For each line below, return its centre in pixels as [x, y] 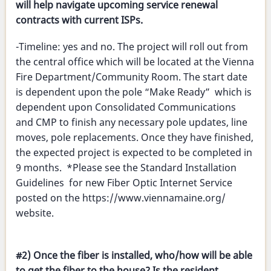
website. [35, 213]
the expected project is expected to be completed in [134, 153]
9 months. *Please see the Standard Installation [126, 168]
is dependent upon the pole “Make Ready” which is [134, 92]
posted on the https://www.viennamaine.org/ [121, 198]
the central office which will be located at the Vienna [135, 62]
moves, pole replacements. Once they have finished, [135, 138]
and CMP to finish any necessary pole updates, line [132, 122]
